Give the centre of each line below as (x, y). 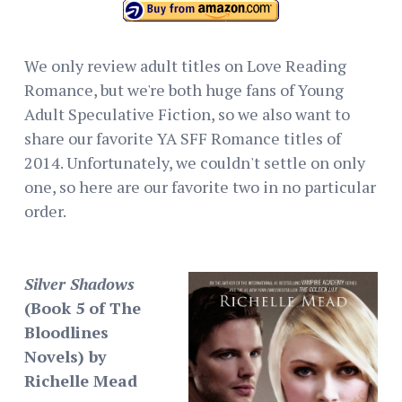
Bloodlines (66, 332)
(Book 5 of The (83, 307)
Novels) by (66, 356)
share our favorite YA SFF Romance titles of (183, 138)
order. (45, 210)
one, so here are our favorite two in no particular (200, 186)
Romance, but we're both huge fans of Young (184, 89)
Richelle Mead (81, 380)
